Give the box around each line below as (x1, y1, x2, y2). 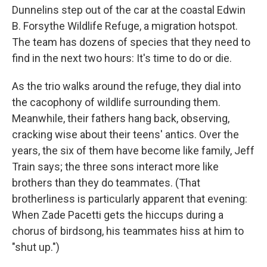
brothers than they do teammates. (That (12, 176, 200, 189)
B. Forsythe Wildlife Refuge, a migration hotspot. (12, 19, 238, 32)
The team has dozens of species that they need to (12, 35, 250, 48)
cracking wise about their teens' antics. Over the (12, 128, 239, 141)
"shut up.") (12, 240, 60, 253)
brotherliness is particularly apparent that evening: (12, 192, 247, 205)
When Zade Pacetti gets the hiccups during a (12, 208, 223, 221)
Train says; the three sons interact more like (12, 160, 219, 173)
